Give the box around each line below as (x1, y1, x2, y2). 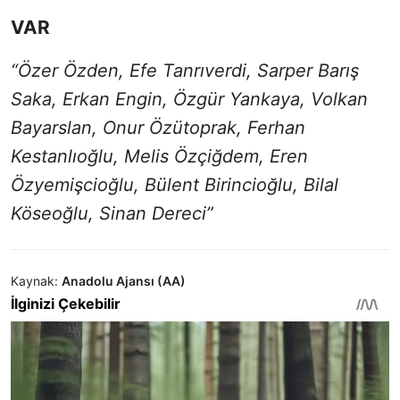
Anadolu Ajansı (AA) (62, 273, 186, 289)
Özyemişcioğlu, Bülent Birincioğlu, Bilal (11, 174, 338, 196)
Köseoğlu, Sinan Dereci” (11, 203, 213, 225)
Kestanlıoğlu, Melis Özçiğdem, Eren (11, 146, 308, 168)
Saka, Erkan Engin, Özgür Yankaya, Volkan (11, 88, 368, 111)
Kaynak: (11, 273, 58, 289)
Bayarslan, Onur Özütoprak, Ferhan (11, 117, 305, 139)
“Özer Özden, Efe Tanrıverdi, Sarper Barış (11, 60, 359, 82)
